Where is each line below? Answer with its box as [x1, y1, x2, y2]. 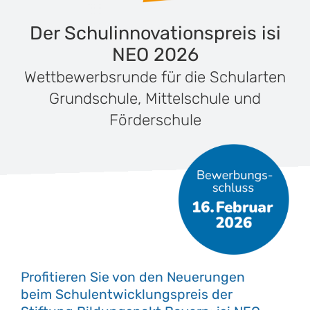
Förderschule [109, 110, 201, 129]
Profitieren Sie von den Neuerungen [20, 268, 245, 285]
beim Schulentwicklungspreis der [20, 286, 232, 302]
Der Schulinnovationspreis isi [29, 21, 281, 44]
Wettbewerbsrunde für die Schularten [24, 67, 286, 86]
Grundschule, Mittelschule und [49, 89, 261, 108]
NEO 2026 [111, 43, 199, 66]
